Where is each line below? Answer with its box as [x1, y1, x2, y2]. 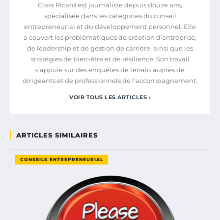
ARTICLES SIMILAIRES [16, 131, 98, 139]
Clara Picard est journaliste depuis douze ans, [38, 1, 182, 9]
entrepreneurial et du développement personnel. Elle [24, 23, 196, 31]
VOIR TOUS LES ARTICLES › [69, 94, 151, 101]
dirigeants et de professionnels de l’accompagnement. [23, 77, 197, 85]
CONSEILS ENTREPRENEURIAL [20, 157, 103, 163]
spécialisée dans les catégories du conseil [44, 12, 176, 20]
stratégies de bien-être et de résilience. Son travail [30, 55, 190, 63]
